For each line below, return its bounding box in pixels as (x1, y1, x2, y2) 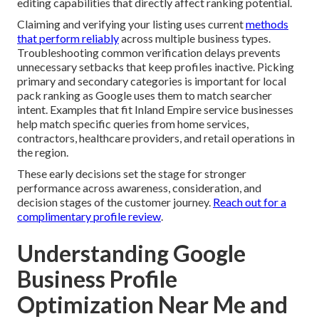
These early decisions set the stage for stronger (17, 167, 246, 181)
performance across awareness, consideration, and (17, 181, 261, 195)
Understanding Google (17, 239, 246, 268)
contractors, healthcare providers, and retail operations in (17, 131, 295, 145)
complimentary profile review (17, 209, 161, 224)
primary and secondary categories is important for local (17, 74, 286, 88)
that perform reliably (17, 31, 119, 46)
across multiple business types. (119, 31, 271, 46)
